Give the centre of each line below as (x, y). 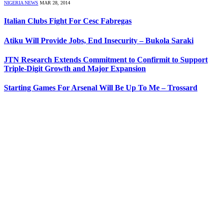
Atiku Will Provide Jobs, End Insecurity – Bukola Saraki (99, 40)
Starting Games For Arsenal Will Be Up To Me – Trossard (101, 88)
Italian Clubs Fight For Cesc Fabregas (68, 21)
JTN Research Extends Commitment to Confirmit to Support (106, 59)
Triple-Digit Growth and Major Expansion (75, 68)
